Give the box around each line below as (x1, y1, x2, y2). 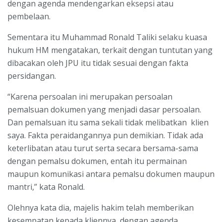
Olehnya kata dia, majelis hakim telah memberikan (7, 202, 194, 213)
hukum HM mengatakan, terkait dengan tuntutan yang (7, 44, 213, 55)
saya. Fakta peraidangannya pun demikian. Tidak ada (7, 129, 203, 141)
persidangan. (7, 70, 56, 81)
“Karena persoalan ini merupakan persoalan (7, 91, 172, 102)
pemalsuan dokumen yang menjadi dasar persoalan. (7, 104, 201, 115)
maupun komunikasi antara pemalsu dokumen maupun (7, 168, 215, 179)
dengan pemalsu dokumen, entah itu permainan (7, 155, 187, 166)
